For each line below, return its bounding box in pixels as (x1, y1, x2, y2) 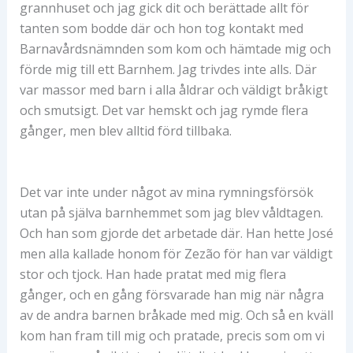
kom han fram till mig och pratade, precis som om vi (19, 326, 325, 344)
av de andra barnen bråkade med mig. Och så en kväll (19, 306, 333, 324)
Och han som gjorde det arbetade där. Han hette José (19, 224, 333, 242)
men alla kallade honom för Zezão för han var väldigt (19, 244, 333, 262)
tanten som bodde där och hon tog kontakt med (19, 19, 303, 37)
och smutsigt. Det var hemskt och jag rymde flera (19, 101, 308, 119)
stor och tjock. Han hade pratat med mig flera (19, 265, 286, 283)
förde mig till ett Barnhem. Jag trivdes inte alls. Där (19, 60, 317, 78)
